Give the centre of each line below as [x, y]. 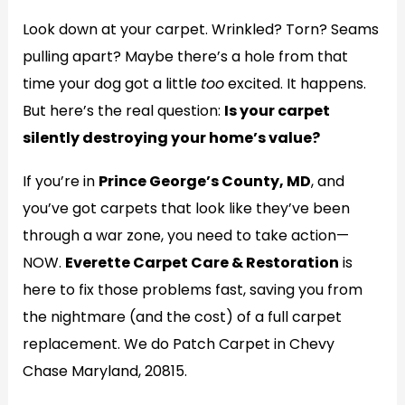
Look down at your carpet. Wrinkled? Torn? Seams [200, 29]
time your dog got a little [111, 84]
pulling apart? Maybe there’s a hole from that [185, 57]
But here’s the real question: [123, 111]
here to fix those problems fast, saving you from [192, 290]
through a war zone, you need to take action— [185, 235]
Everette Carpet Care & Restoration [202, 263]
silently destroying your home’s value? [171, 138]
